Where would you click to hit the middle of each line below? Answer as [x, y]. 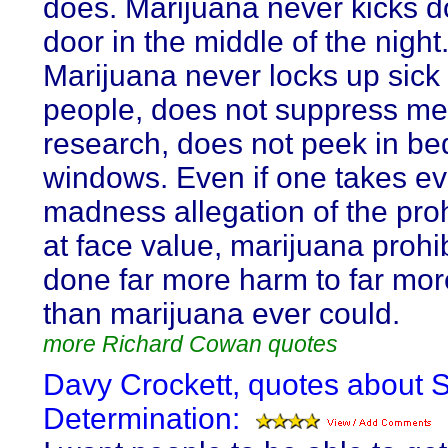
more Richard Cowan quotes [190, 344]
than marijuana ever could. [221, 313]
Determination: [141, 418]
